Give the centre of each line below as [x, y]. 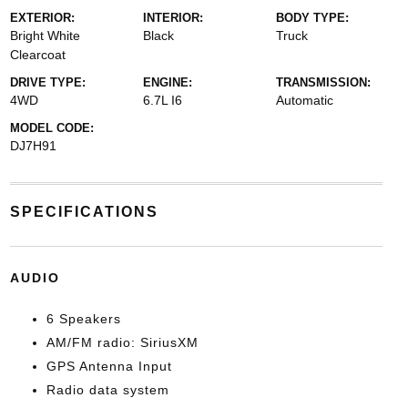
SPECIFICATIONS [84, 212]
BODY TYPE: [313, 18]
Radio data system [107, 390]
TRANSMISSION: [324, 83]
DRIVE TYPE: [47, 83]
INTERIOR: [173, 18]
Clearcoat [37, 55]
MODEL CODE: [51, 128]
